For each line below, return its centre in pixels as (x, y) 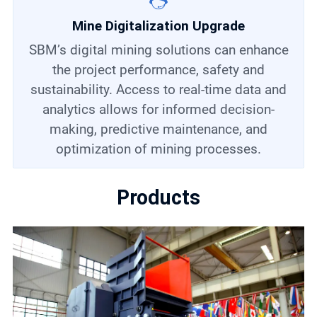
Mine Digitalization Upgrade (158, 26)
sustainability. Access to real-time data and (158, 90)
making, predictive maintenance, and (158, 129)
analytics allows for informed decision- (158, 110)
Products (158, 198)
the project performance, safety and (158, 70)
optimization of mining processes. (158, 149)
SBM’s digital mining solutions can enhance (33, 50)
